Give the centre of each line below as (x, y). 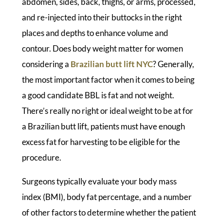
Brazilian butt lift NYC (111, 64)
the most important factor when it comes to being (108, 79)
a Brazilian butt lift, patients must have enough (103, 126)
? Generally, (173, 64)
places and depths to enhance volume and (95, 33)
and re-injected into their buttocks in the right (102, 17)
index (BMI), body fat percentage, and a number (107, 197)
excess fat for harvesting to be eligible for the (101, 142)
